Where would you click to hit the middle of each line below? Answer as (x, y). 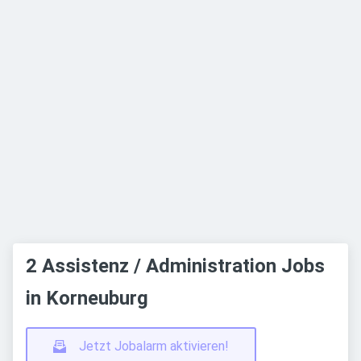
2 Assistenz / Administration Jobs (175, 266)
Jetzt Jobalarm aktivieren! (154, 346)
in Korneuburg (87, 298)
